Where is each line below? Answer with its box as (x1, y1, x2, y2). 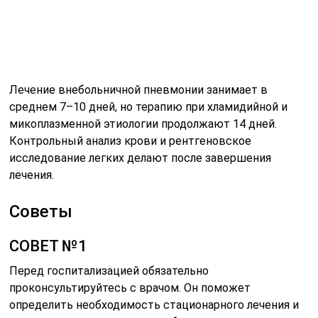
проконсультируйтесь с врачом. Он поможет (9, 281, 251, 295)
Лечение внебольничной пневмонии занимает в (9, 83, 268, 97)
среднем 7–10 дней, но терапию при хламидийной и (9, 100, 288, 114)
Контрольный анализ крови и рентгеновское (9, 134, 252, 148)
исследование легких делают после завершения (9, 151, 272, 165)
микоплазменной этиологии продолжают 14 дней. (9, 117, 278, 131)
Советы (9, 202, 73, 222)
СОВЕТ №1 (9, 237, 88, 256)
